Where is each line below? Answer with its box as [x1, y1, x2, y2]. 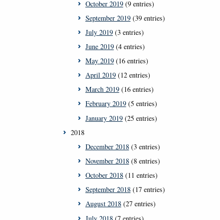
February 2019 [85, 99, 126, 109]
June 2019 [85, 41, 114, 51]
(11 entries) [123, 170, 158, 180]
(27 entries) [121, 199, 156, 209]
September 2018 [85, 185, 131, 194]
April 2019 [85, 70, 116, 80]
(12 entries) [115, 70, 150, 80]
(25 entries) [122, 113, 157, 123]
